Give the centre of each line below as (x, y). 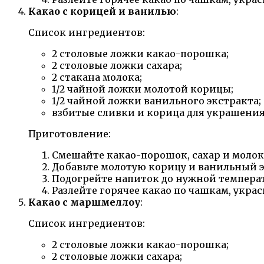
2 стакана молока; (97, 77)
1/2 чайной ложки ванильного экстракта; (156, 100)
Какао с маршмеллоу (84, 202)
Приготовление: (70, 133)
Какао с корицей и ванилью (102, 11)
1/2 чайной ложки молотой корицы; (143, 89)
